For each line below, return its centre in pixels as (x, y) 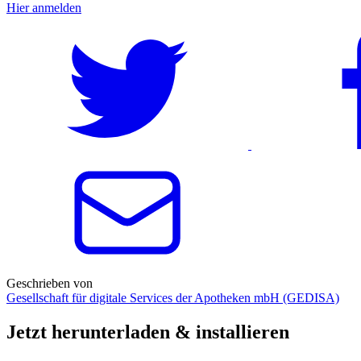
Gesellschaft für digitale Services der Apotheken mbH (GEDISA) (173, 297)
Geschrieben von (50, 283)
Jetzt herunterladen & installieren (148, 332)
